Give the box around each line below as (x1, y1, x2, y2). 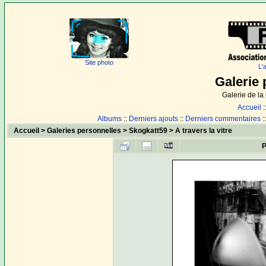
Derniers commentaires (185, 115, 261, 123)
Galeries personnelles (47, 126, 122, 135)
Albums (97, 115, 122, 123)
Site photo (85, 59, 113, 66)
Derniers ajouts (129, 115, 178, 123)
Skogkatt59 (129, 126, 168, 135)
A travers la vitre (175, 126, 233, 135)
